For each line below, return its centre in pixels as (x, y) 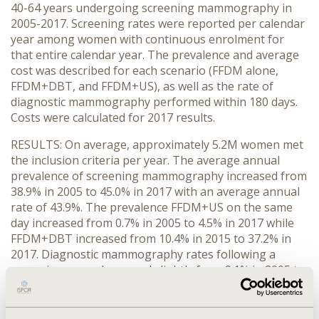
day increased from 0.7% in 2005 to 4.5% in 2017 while (152, 223)
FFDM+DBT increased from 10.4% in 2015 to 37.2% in (151, 239)
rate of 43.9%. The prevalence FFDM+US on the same (152, 207)
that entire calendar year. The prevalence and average (155, 55)
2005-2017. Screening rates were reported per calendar (158, 23)
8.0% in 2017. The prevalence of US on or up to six (143, 286)
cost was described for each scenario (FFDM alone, (145, 70)
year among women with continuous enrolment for (147, 39)
